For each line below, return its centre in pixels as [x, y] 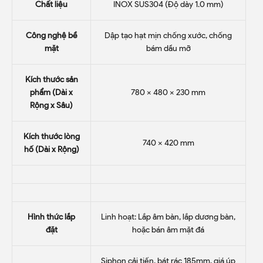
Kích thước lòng [51, 136]
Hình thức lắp [51, 217]
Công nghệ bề [51, 36]
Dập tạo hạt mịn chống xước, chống [168, 36]
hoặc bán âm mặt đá [168, 230]
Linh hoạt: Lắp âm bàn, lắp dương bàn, [168, 217]
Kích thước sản [51, 80]
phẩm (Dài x [51, 92]
